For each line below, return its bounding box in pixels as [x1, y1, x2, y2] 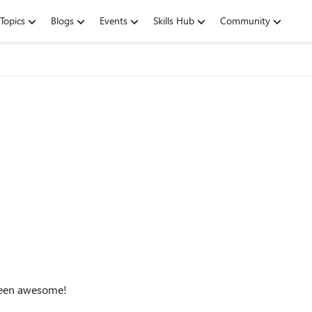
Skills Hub [153, 14, 194, 27]
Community [220, 14, 270, 27]
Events [100, 14, 127, 27]
